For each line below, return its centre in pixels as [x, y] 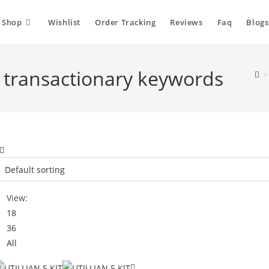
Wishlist [64, 22]
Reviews [186, 22]
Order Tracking [125, 22]
